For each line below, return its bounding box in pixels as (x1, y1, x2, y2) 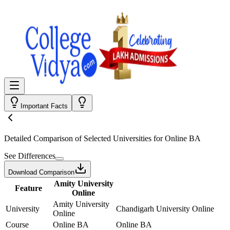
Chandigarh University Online (116, 204, 214, 213)
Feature (14, 184, 42, 193)
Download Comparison (8, 168, 74, 176)
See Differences (4, 151, 55, 160)
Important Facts (21, 102, 68, 110)
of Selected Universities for (73, 134, 165, 143)
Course (6, 220, 29, 229)
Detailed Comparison (4, 134, 73, 143)
